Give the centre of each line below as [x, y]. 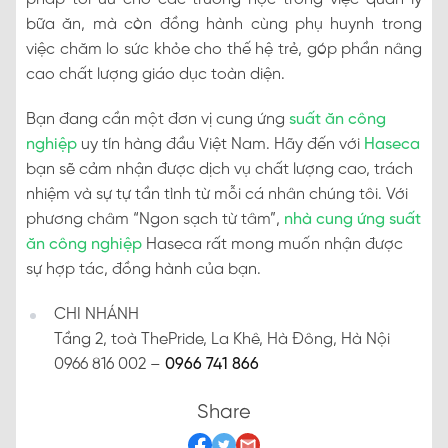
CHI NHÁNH [96, 315]
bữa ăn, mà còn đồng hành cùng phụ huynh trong [224, 25]
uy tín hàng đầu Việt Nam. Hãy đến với [218, 145]
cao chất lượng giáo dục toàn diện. [155, 75]
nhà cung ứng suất [352, 220]
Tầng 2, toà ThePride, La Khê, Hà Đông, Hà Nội [222, 340]
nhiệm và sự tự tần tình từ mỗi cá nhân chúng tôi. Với [217, 195]
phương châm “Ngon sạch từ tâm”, [153, 220]
